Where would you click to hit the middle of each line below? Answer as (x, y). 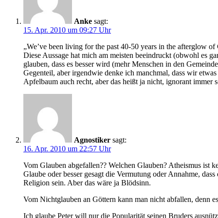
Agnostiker (92, 140)
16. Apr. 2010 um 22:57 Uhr (67, 149)
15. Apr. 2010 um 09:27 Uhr (67, 30)
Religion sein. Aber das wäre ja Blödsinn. (87, 183)
